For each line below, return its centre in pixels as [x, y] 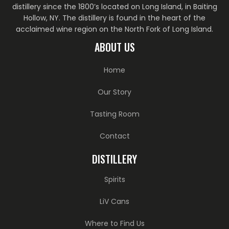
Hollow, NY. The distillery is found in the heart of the [114, 18]
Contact [114, 136]
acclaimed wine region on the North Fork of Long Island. [114, 29]
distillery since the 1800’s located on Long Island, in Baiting [114, 7]
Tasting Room [114, 114]
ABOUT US [114, 47]
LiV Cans [114, 202]
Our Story [114, 92]
